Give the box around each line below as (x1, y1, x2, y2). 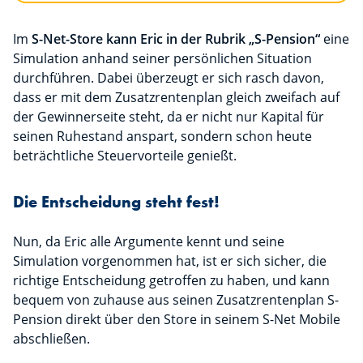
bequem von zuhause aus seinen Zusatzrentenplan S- (13, 291, 339, 310)
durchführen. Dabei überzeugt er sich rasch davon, (13, 69, 324, 88)
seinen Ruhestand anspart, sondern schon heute (13, 127, 312, 146)
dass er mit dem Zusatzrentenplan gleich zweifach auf (13, 88, 340, 107)
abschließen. (13, 330, 90, 348)
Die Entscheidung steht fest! (13, 191, 220, 213)
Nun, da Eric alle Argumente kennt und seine (13, 233, 284, 251)
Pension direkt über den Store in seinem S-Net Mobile (13, 310, 340, 329)
